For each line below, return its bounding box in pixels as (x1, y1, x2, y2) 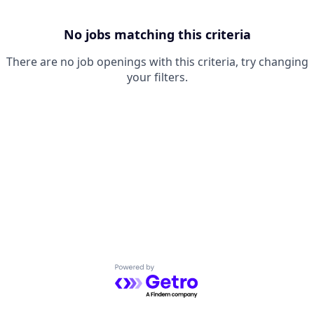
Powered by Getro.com (114, 264, 237, 280)
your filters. (126, 69, 188, 85)
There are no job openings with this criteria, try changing (6, 54, 308, 69)
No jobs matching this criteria (63, 26, 251, 43)
